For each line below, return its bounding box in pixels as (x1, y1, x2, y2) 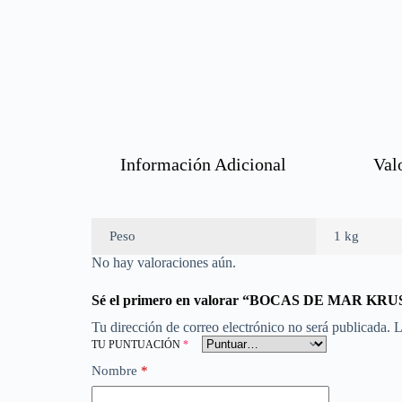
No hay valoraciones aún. (92, 255, 236, 270)
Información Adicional (120, 154, 286, 174)
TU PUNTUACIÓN (92, 338, 183, 351)
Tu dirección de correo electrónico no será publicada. (92, 319, 390, 335)
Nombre (92, 363, 137, 378)
